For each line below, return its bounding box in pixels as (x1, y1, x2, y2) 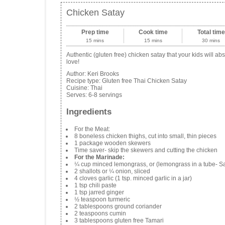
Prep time (81, 29, 109, 36)
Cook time (138, 29, 168, 36)
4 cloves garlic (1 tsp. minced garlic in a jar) (74, 175, 192, 182)
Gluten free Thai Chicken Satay (102, 77, 187, 85)
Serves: (66, 91, 88, 99)
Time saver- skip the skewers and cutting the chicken (74, 147, 217, 154)
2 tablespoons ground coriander (74, 203, 162, 210)
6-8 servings (88, 91, 122, 99)
